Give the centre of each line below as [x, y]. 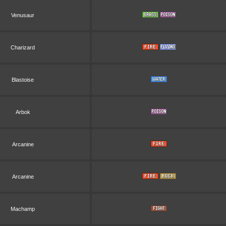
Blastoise [23, 80]
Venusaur [23, 15]
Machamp [23, 209]
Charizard [23, 47]
